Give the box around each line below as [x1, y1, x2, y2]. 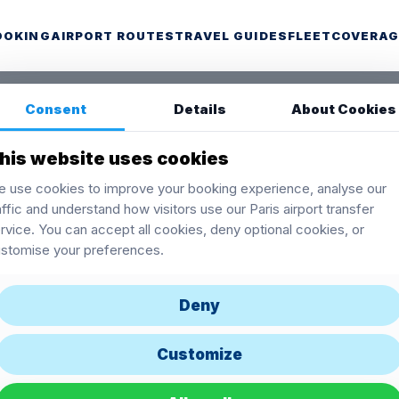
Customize [157, 346, 242, 363]
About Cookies [291, 101, 396, 118]
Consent [24, 101, 86, 118]
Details [173, 101, 226, 118]
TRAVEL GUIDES [175, 28, 288, 43]
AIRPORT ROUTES [50, 28, 175, 43]
